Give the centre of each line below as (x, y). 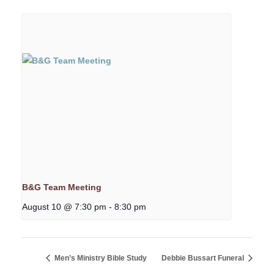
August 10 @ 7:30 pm (64, 207)
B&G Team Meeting (62, 187)
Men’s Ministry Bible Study (100, 258)
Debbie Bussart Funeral (204, 258)
